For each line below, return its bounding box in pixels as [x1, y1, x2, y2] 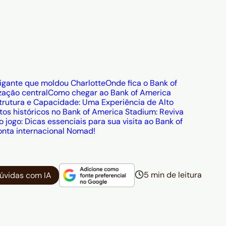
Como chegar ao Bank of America [48, 87, 171, 98]
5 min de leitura [144, 169, 202, 180]
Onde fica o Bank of [105, 78, 177, 88]
